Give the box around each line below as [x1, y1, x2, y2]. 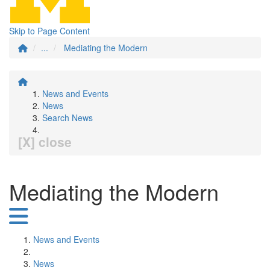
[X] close [18, 133, 72, 151]
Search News [42, 111, 93, 124]
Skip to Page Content [9, 25, 90, 37]
